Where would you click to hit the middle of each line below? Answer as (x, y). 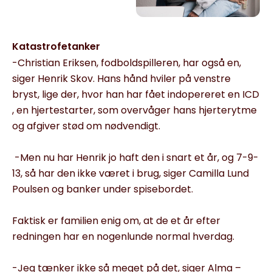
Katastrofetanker (56, 46)
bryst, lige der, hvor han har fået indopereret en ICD (136, 94)
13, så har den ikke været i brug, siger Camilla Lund (131, 173)
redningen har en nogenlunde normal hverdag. (123, 236)
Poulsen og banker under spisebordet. (103, 189)
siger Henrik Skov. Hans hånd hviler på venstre (121, 78)
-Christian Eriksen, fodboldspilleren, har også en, (127, 63)
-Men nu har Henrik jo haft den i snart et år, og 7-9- (135, 157)
